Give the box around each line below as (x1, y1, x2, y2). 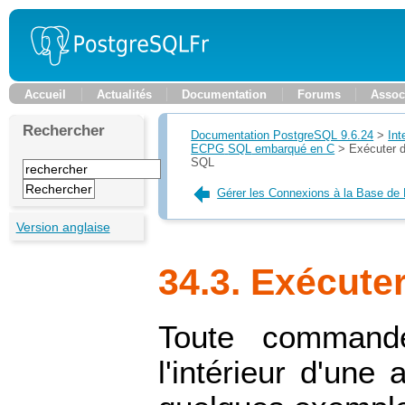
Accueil (24, 88, 66, 101)
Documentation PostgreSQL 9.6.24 (191, 127, 374, 142)
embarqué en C (251, 141, 335, 155)
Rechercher (23, 121, 106, 140)
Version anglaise (15, 219, 110, 234)
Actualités (96, 88, 152, 101)
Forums (297, 88, 341, 101)
